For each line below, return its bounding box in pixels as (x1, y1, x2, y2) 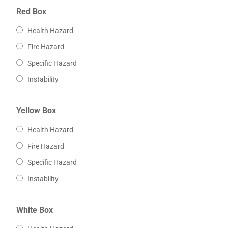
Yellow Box (16, 106, 56, 116)
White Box (16, 205, 53, 215)
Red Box (16, 7, 46, 17)
